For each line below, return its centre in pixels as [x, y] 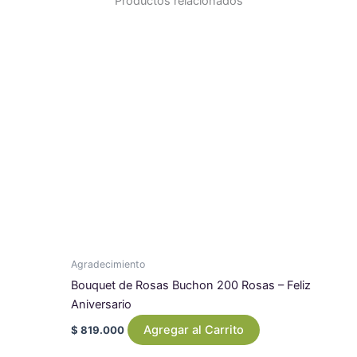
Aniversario [101, 305]
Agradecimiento [108, 265]
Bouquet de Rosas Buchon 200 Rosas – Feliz [190, 286]
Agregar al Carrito [193, 330]
